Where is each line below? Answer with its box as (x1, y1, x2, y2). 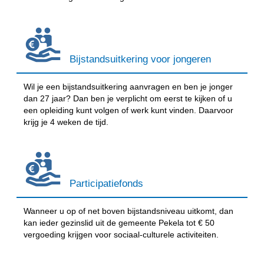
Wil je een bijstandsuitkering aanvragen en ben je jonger (24, 81, 233, 91)
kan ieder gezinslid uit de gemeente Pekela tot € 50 (24, 218, 215, 228)
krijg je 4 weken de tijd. (24, 117, 109, 127)
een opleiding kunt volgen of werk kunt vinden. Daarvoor (24, 105, 234, 115)
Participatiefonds (70, 177, 144, 190)
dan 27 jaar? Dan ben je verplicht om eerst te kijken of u (24, 93, 233, 103)
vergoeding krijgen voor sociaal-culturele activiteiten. (24, 230, 219, 240)
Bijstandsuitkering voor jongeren (70, 52, 212, 65)
